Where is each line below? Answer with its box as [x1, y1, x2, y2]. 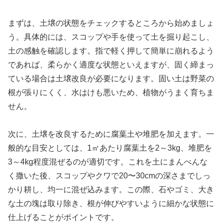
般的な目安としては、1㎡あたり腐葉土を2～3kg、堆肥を [8, 144, 212, 153]
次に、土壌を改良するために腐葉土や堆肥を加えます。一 [8, 130, 214, 139]
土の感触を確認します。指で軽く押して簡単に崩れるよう [8, 46, 214, 55]
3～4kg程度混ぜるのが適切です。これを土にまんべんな [8, 158, 208, 166]
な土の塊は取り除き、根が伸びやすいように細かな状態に [8, 199, 214, 208]
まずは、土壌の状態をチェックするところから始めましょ [8, 18, 214, 27]
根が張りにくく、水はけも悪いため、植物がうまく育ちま [8, 88, 214, 97]
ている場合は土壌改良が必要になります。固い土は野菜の [8, 74, 214, 83]
